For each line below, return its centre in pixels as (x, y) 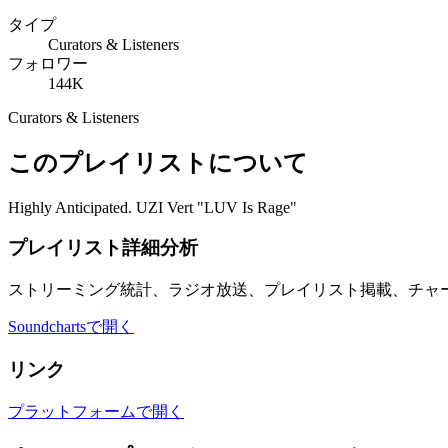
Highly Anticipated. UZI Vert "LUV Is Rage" (152, 207)
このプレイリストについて (158, 162)
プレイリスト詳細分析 (103, 248)
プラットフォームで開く (96, 411)
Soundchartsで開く (71, 327)
